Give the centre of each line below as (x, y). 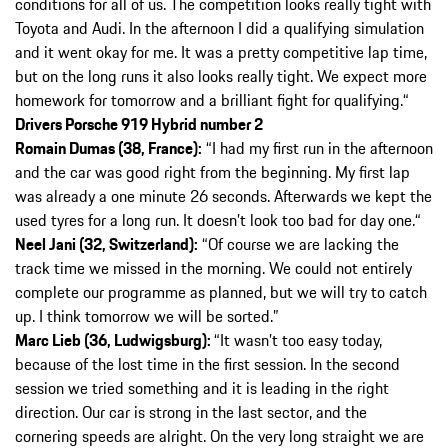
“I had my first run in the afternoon (317, 147)
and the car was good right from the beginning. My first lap (212, 171)
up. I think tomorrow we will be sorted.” (146, 315)
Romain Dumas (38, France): (108, 147)
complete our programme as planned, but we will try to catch (221, 291)
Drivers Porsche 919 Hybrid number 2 (139, 123)
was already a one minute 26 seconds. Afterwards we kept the (223, 195)
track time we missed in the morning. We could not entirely (213, 267)
